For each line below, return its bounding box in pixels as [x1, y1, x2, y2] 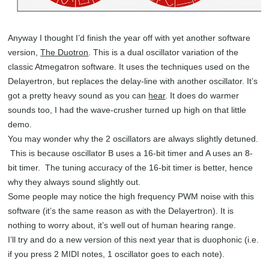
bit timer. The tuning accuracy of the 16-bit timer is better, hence [8, 163, 253, 173]
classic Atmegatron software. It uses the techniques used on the [8, 62, 250, 72]
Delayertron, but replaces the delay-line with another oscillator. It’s [8, 76, 258, 86]
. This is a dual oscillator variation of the [88, 47, 239, 58]
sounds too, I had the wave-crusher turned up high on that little [8, 105, 247, 115]
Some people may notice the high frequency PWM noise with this [8, 192, 255, 202]
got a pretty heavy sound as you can [8, 91, 149, 101]
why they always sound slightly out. [8, 177, 141, 187]
